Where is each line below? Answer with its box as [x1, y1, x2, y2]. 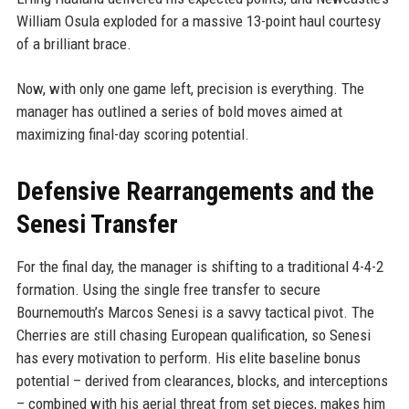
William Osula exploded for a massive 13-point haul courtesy [16, 11, 381, 30]
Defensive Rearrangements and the [16, 175, 374, 206]
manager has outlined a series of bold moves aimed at [16, 101, 342, 121]
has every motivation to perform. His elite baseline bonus [16, 348, 361, 367]
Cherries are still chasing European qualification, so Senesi [16, 325, 371, 344]
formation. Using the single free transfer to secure [16, 279, 320, 299]
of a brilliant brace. [16, 34, 131, 53]
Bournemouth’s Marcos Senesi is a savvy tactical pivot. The [16, 302, 374, 321]
